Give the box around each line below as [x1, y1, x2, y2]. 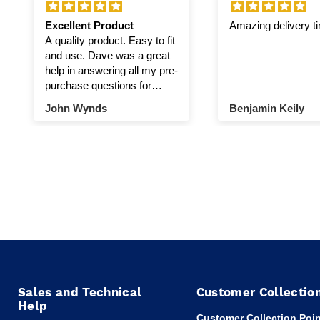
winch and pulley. [44, 94, 124, 106]
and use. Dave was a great [44, 49, 88, 61]
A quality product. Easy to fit [44, 34, 129, 46]
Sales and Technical [18, 284, 142, 299]
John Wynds [44, 102, 107, 115]
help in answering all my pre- [44, 64, 178, 76]
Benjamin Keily [229, 102, 305, 115]
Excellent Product [44, 19, 134, 31]
